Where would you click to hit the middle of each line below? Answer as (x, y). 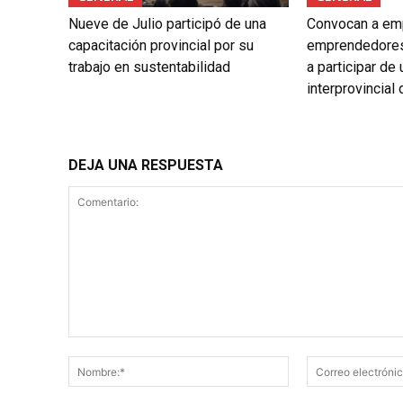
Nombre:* (316, 365)
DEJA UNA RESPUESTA (146, 166)
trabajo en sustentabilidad (149, 67)
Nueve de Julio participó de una (167, 24)
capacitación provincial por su (161, 46)
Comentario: (103, 346)
